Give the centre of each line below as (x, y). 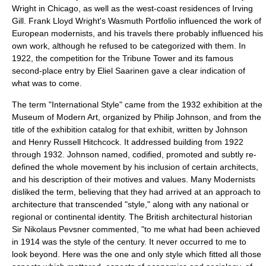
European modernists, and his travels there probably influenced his (137, 33)
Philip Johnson (181, 117)
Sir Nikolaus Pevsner (51, 229)
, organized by (126, 117)
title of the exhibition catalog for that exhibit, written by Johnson (130, 129)
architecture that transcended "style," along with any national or (130, 204)
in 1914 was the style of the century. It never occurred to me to (129, 242)
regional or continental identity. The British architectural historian (132, 217)
